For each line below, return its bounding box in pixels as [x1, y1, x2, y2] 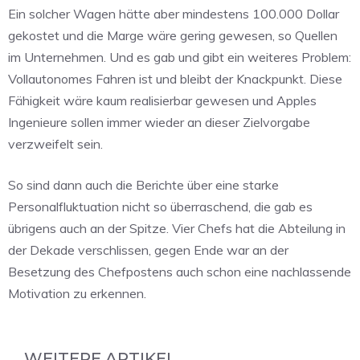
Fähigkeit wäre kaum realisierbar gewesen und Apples [8, 92, 317, 109]
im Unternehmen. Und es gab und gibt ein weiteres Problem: [8, 49, 351, 66]
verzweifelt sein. [8, 136, 103, 153]
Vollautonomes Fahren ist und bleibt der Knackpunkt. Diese [8, 71, 342, 88]
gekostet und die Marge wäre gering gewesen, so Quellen [8, 27, 337, 44]
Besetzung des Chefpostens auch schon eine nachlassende [8, 264, 351, 280]
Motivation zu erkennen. [8, 285, 146, 302]
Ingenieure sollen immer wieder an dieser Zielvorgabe [8, 114, 310, 131]
